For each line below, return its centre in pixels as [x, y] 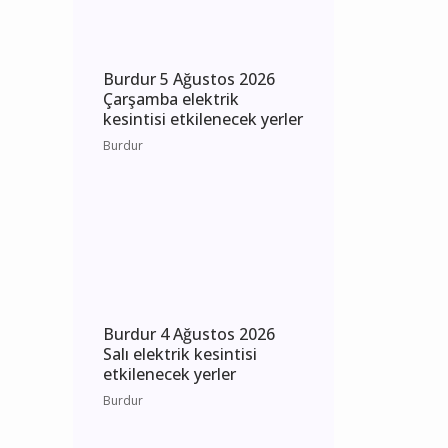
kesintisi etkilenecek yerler [203, 232]
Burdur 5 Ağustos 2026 [189, 192]
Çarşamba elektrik [171, 212]
